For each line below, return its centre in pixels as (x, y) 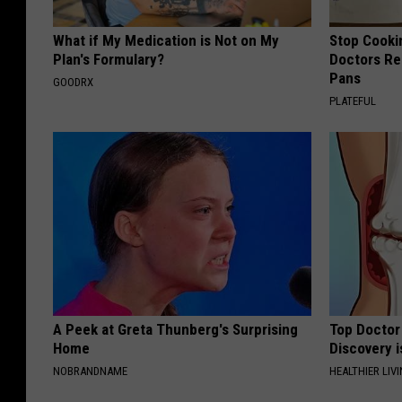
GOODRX (73, 82)
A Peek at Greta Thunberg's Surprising (175, 329)
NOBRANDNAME (90, 371)
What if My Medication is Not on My (166, 40)
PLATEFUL (353, 101)
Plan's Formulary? (109, 59)
